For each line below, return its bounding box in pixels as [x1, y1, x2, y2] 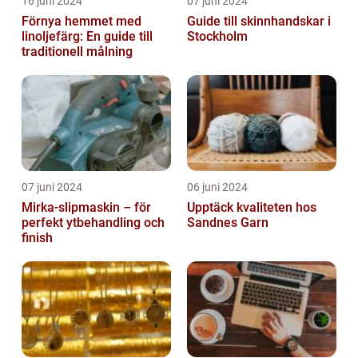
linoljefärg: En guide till [22, 28, 153, 44]
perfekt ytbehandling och [22, 214, 165, 230]
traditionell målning [22, 43, 133, 59]
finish [22, 229, 53, 245]
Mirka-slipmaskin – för [22, 199, 151, 215]
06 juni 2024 [187, 180, 248, 193]
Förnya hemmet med [22, 13, 141, 29]
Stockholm [187, 28, 248, 44]
